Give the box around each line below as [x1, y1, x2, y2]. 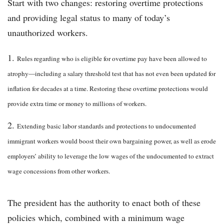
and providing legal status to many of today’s [7, 11, 170, 24]
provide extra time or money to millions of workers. [7, 99, 148, 108]
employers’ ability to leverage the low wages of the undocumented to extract [7, 151, 214, 161]
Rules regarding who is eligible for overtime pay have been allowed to [17, 54, 207, 63]
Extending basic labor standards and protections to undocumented [17, 121, 196, 131]
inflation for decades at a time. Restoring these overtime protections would [7, 84, 208, 93]
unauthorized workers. [7, 26, 91, 39]
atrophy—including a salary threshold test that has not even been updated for [7, 69, 215, 78]
